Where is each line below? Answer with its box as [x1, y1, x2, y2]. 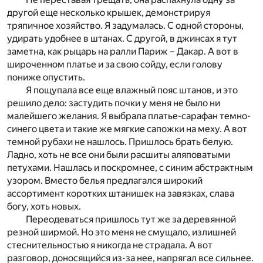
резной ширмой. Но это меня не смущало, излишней [7, 227, 236, 238]
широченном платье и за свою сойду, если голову [7, 59, 222, 70]
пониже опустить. [7, 72, 85, 83]
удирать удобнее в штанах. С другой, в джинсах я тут [7, 33, 237, 45]
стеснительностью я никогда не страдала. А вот [7, 240, 213, 251]
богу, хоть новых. [7, 201, 81, 213]
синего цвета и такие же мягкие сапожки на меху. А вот [7, 123, 247, 135]
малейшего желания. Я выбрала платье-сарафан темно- [7, 110, 251, 122]
